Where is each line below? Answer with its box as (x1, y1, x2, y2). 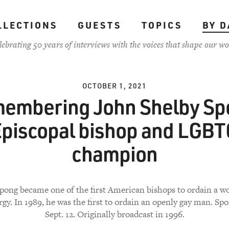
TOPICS (141, 19, 182, 31)
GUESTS (77, 19, 121, 31)
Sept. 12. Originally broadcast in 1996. (44, 208, 185, 220)
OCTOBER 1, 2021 (82, 81, 147, 90)
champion (72, 140, 157, 167)
